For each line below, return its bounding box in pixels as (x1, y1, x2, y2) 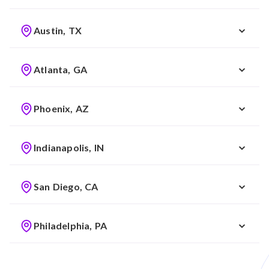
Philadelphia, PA (34, 220, 107, 231)
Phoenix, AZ (34, 103, 89, 114)
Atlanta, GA (34, 64, 88, 75)
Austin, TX (34, 25, 82, 36)
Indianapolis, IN (34, 142, 104, 153)
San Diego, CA (34, 181, 98, 192)
